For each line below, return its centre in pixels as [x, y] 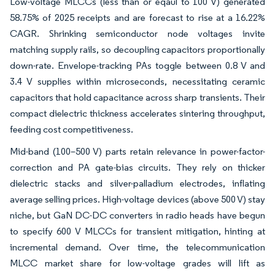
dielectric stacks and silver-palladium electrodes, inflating [137, 184]
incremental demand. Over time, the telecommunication [137, 247]
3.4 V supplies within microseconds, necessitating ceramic [137, 82]
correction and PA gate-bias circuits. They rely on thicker [137, 168]
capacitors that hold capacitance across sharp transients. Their [137, 98]
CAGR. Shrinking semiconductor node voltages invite [137, 34]
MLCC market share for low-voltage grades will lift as [137, 263]
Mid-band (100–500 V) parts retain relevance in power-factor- [137, 152]
